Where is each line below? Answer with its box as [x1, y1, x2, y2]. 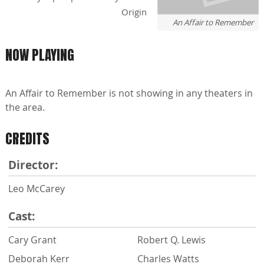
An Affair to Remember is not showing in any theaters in [5, 87, 253, 100]
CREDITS [5, 128, 49, 150]
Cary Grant [8, 233, 57, 246]
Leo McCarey [8, 181, 65, 195]
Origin [121, 6, 147, 18]
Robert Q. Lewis [137, 233, 206, 246]
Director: [8, 157, 58, 173]
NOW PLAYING [5, 45, 74, 66]
